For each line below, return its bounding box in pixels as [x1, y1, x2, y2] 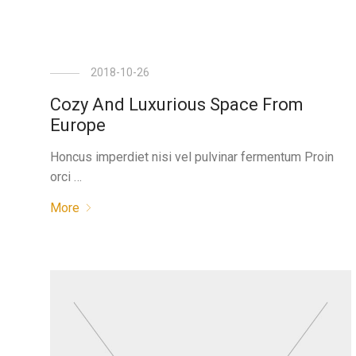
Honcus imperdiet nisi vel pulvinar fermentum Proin [49, 149, 334, 164]
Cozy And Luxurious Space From [49, 95, 304, 114]
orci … [49, 169, 82, 184]
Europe [49, 115, 106, 135]
